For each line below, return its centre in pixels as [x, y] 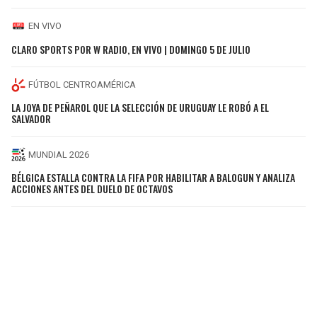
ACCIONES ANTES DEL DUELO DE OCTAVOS [92, 188]
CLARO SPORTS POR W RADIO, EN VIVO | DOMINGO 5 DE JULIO [131, 49]
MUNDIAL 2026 [59, 154]
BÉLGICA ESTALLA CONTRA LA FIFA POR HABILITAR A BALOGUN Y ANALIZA [153, 177]
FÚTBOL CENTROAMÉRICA [82, 85]
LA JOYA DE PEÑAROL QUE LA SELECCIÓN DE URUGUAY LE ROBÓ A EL [140, 108]
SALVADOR [31, 119]
